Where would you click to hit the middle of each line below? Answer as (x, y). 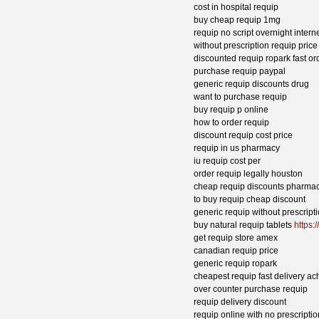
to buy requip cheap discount (250, 200)
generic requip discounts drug (251, 84)
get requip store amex (236, 238)
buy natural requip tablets (244, 225)
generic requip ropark (235, 264)
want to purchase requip (240, 97)
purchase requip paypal (240, 72)
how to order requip (231, 123)
